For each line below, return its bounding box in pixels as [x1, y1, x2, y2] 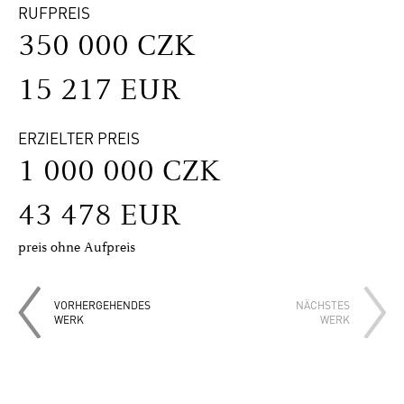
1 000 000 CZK [18, 152, 221, 188]
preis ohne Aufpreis [18, 238, 135, 255]
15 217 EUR [18, 72, 180, 107]
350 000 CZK [18, 28, 196, 63]
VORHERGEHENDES [54, 297, 151, 312]
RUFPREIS [18, 2, 90, 23]
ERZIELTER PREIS [18, 126, 140, 149]
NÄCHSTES [296, 297, 350, 312]
